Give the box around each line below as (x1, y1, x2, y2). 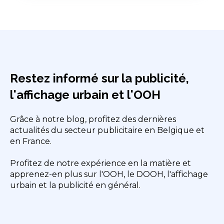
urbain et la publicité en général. (10, 180, 140, 190)
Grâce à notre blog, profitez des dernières (10, 114, 176, 124)
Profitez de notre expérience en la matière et (10, 158, 191, 168)
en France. (10, 136, 51, 146)
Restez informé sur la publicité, (10, 70, 189, 85)
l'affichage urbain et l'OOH (10, 87, 160, 102)
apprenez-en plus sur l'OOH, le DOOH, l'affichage (10, 169, 208, 179)
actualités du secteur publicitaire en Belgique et (10, 125, 204, 135)
